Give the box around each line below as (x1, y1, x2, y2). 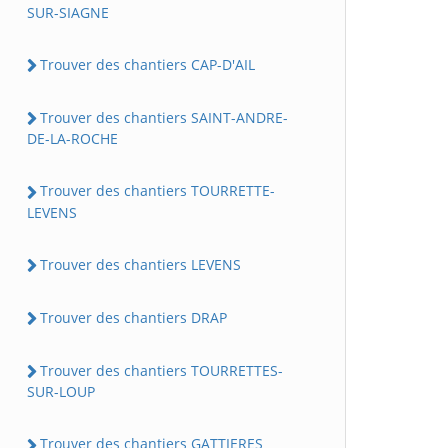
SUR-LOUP (27, 382, 95, 402)
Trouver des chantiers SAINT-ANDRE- (40, 108, 288, 128)
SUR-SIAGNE (27, 2, 109, 22)
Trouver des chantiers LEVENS (40, 254, 241, 274)
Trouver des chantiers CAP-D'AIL (40, 54, 255, 74)
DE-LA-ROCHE (27, 129, 118, 149)
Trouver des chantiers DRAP (40, 307, 227, 327)
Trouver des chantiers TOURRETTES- (40, 361, 283, 381)
